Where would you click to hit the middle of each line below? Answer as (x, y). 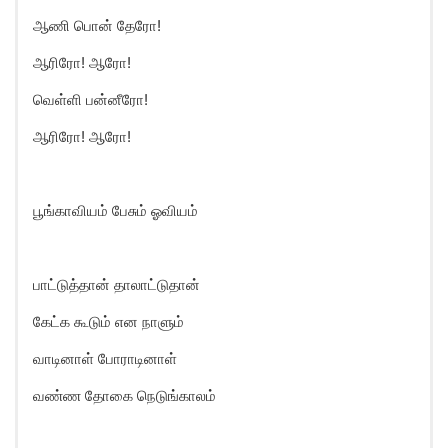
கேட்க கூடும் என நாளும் (108, 321)
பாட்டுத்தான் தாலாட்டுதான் (116, 284)
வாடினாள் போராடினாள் (105, 358)
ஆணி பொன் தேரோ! (97, 25)
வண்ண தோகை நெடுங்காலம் (124, 395)
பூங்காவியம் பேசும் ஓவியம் (115, 210)
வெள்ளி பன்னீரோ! (90, 99)
